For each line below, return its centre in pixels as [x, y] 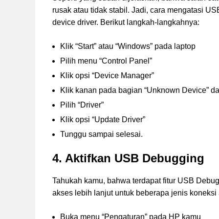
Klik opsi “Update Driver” [103, 120]
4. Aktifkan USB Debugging [128, 158]
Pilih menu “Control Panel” [106, 61]
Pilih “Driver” [82, 105]
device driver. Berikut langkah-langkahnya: [126, 22]
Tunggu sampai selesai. [101, 134]
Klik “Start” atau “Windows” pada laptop [128, 46]
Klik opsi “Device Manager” [107, 76]
